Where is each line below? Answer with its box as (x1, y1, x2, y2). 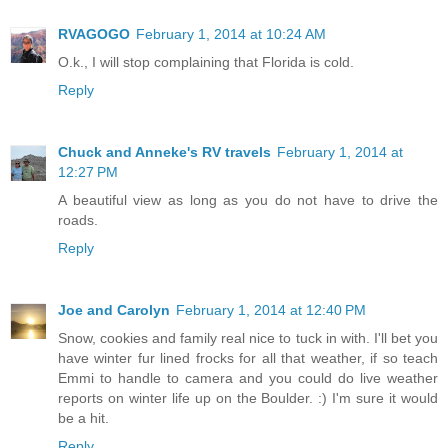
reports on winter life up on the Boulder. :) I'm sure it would (58, 390, 438, 407)
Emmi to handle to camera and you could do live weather (58, 370, 438, 387)
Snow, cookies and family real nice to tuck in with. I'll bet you (58, 330, 438, 347)
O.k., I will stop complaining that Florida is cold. (58, 54, 354, 71)
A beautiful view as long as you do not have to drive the (58, 192, 438, 209)
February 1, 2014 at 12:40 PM (176, 302, 366, 319)
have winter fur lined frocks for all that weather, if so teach (58, 350, 438, 367)
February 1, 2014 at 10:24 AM (136, 26, 326, 43)
